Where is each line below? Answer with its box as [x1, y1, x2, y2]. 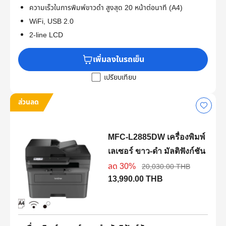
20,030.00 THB [141, 161, 190, 173]
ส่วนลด [18, 97, 39, 108]
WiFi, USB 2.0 [29, 16, 74, 27]
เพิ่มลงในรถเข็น [92, 53, 144, 66]
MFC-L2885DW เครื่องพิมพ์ [107, 133, 205, 142]
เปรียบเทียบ [104, 72, 136, 83]
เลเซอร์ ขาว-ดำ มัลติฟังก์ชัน [107, 147, 205, 156]
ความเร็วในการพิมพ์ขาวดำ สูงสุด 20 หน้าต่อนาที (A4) [29, 3, 183, 14]
